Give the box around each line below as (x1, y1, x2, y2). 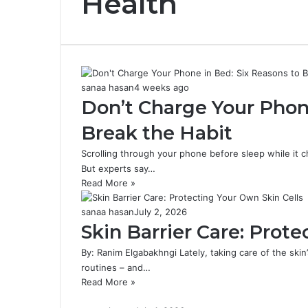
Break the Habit (81, 122, 232, 144)
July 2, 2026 (134, 206, 187, 217)
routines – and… (81, 262, 151, 273)
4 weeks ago (134, 82, 189, 93)
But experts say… (81, 163, 155, 174)
